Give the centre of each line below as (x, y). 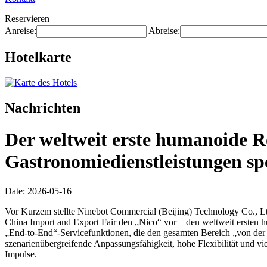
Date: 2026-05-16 (38, 191)
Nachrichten (43, 108)
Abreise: (164, 31)
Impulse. (21, 254)
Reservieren (27, 19)
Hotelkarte (38, 57)
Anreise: (21, 31)
